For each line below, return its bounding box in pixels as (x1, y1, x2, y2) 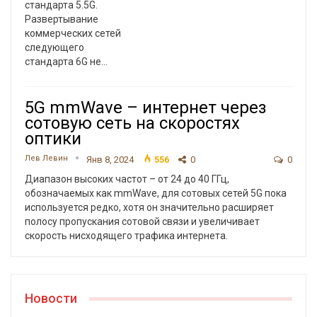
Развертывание (25, 13, 98, 25)
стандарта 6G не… (25, 56, 108, 68)
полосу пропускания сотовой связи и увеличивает (25, 216, 260, 228)
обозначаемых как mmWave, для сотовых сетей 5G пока (25, 188, 287, 200)
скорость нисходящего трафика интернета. (25, 230, 228, 242)
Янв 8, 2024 (86, 154, 134, 166)
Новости (25, 291, 77, 306)
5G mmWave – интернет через (25, 98, 267, 118)
